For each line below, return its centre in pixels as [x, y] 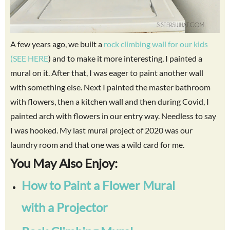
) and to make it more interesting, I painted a [125, 58]
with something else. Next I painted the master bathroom [110, 87]
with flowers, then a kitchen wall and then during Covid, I [110, 101]
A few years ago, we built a [57, 44]
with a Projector [65, 207]
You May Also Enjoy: [64, 163]
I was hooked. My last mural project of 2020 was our [101, 130]
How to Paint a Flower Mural [99, 185]
